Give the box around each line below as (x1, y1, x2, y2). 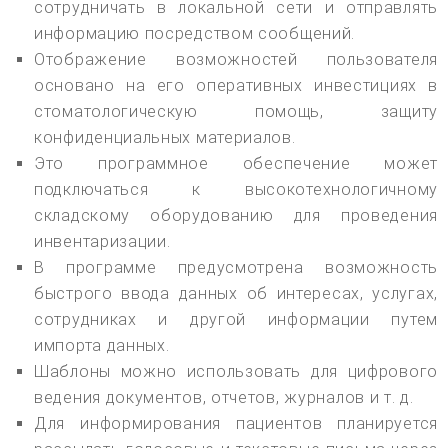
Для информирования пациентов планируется (34, 413, 438, 433)
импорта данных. (34, 335, 170, 355)
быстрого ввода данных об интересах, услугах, (34, 283, 438, 303)
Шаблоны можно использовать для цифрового (34, 361, 438, 381)
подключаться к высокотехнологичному (34, 179, 438, 199)
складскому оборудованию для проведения (34, 205, 438, 225)
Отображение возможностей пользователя (34, 49, 438, 69)
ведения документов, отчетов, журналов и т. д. (34, 387, 414, 407)
